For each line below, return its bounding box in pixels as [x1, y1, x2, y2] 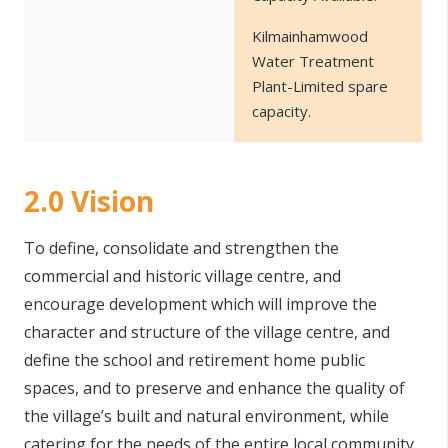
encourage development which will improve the [24, 293, 377, 315]
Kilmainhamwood [252, 26, 368, 46]
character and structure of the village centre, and [24, 321, 390, 343]
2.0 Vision [24, 182, 154, 220]
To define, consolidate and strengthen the [24, 237, 339, 259]
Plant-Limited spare [252, 76, 388, 96]
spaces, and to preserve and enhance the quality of [24, 377, 405, 399]
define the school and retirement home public [24, 349, 365, 371]
